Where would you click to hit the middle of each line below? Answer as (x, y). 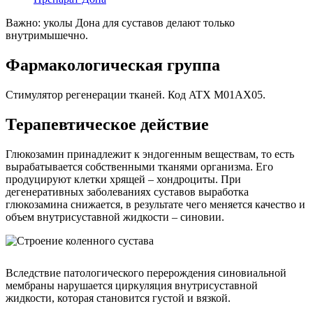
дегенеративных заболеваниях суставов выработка (127, 192)
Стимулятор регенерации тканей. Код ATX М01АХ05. (136, 95)
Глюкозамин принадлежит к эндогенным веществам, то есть (150, 154)
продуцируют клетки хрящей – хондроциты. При (123, 180)
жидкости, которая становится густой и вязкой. (118, 298)
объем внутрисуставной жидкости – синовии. (115, 217)
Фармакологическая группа (113, 65)
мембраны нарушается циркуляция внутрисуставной (132, 286)
